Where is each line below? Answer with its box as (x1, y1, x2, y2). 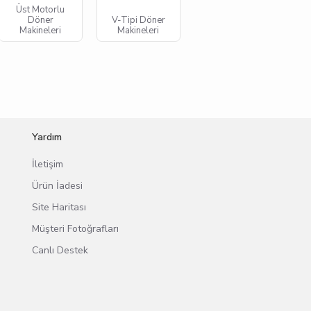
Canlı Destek (32, 244, 88, 257)
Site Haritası (32, 201, 86, 214)
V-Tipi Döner (111, 13, 165, 26)
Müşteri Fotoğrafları (32, 222, 119, 235)
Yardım (32, 131, 62, 144)
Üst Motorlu (16, 3, 65, 16)
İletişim (32, 158, 63, 171)
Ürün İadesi (32, 179, 83, 192)
